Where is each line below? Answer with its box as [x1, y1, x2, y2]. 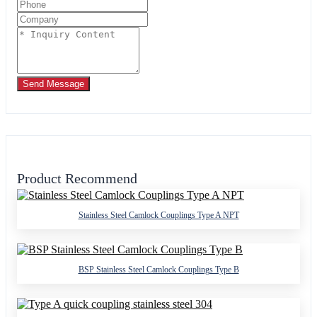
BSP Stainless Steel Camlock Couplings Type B [78, 264, 239, 275]
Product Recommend [17, 170, 137, 186]
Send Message [23, 79, 84, 90]
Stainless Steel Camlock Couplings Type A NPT [78, 209, 239, 220]
